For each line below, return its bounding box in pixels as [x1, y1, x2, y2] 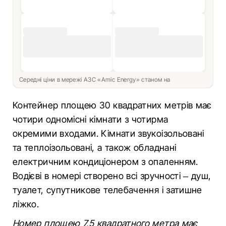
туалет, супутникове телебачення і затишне [13, 185, 202, 195]
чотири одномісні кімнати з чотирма [13, 114, 168, 125]
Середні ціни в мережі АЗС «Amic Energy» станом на [19, 76, 172, 83]
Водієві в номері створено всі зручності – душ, [13, 171, 211, 181]
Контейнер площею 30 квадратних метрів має [13, 100, 212, 110]
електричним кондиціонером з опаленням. [13, 156, 198, 167]
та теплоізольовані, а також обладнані [13, 142, 177, 153]
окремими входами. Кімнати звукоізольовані [13, 128, 204, 139]
